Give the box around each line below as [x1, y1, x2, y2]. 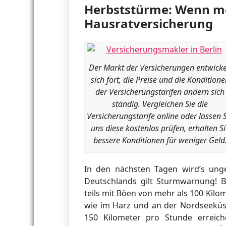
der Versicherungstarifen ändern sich [95, 86, 224, 98]
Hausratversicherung [84, 15, 213, 32]
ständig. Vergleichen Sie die [112, 98, 208, 110]
